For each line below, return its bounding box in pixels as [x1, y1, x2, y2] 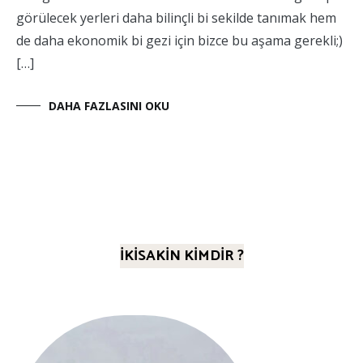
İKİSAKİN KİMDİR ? [119, 244, 244, 269]
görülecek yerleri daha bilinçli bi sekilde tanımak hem [16, 9, 336, 28]
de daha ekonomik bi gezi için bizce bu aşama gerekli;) [16, 32, 343, 50]
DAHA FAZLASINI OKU [49, 98, 169, 114]
